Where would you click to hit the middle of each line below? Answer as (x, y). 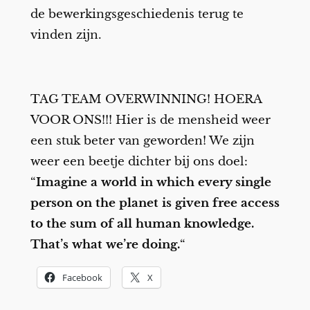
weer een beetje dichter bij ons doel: (139, 162)
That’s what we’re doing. (105, 245)
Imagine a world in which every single (153, 183)
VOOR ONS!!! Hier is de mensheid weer (150, 120)
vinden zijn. (69, 35)
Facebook (82, 277)
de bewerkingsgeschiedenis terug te (137, 14)
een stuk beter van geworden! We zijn (142, 141)
